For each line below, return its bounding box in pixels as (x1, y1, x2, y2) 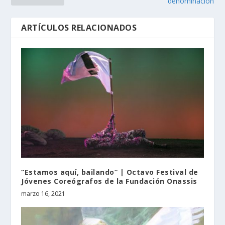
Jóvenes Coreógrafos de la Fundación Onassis (21, 176, 197, 186)
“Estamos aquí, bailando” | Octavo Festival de (21, 167, 198, 177)
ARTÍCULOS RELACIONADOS (21, 22, 137, 34)
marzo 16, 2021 (21, 189, 66, 198)
